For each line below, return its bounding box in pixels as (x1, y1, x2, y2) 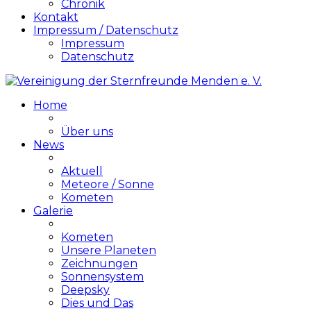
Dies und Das (61, 296, 133, 310)
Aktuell (61, 165, 103, 178)
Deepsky (61, 283, 110, 296)
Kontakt (33, 10, 78, 24)
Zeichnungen (61, 257, 137, 270)
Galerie (33, 204, 73, 217)
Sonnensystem (61, 270, 144, 283)
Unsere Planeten (61, 244, 156, 257)
